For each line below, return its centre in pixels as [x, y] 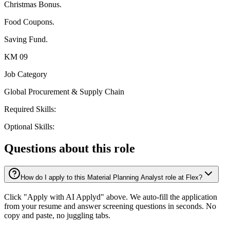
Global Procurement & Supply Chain [64, 92]
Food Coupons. [29, 22]
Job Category [26, 74]
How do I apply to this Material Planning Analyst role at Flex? [111, 178]
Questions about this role [70, 149]
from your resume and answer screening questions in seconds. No [110, 206]
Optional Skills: [29, 127]
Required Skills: [30, 109]
